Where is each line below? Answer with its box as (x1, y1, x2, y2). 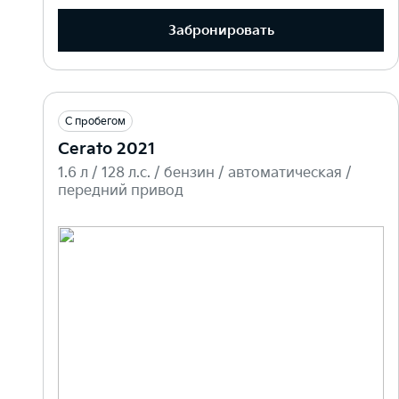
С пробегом (65, 115, 126, 129)
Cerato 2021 (58, 140, 156, 159)
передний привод (58, 183, 183, 200)
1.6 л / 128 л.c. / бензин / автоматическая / (58, 165, 352, 183)
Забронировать (167, 21, 274, 39)
